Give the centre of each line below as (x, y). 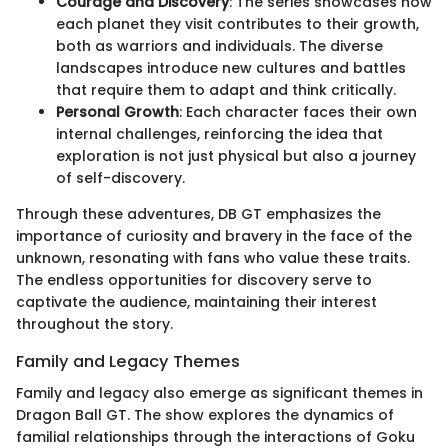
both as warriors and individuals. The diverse (219, 46)
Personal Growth (117, 112)
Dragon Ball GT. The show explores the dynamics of (205, 415)
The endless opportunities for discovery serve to (194, 280)
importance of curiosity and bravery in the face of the (214, 236)
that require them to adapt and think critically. (226, 90)
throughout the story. (94, 324)
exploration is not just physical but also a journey (236, 156)
